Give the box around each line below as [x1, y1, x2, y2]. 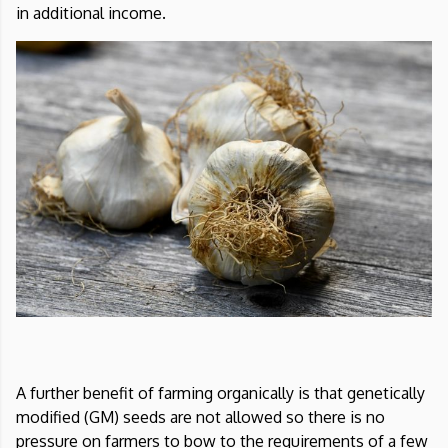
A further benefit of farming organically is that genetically [16, 383, 425, 404]
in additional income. [16, 3, 166, 24]
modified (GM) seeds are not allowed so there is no [16, 407, 385, 428]
